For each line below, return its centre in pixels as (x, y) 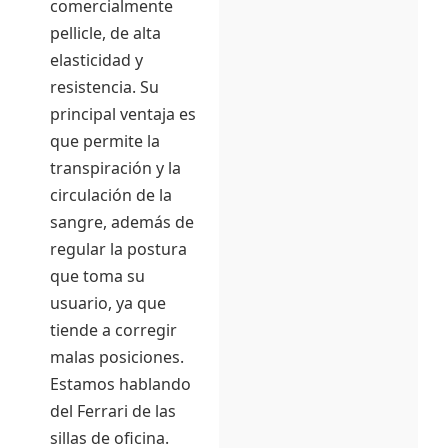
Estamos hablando (120, 384)
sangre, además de (122, 222)
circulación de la (111, 195)
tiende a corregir (113, 330)
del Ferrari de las (113, 411)
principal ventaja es (123, 114)
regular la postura (118, 249)
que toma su (97, 276)
